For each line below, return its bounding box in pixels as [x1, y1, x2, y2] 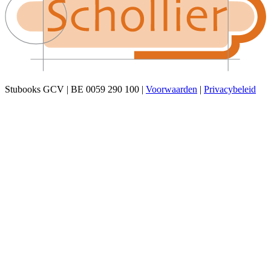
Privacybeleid [204, 84, 256, 95]
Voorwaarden [146, 84, 197, 95]
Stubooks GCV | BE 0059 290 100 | [5, 84, 143, 95]
